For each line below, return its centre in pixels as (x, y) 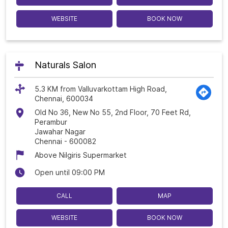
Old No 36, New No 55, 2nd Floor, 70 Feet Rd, (113, 112)
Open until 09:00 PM (70, 173)
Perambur (51, 122)
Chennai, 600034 (64, 99)
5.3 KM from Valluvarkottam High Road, (101, 89)
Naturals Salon (65, 65)
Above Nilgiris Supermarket (81, 155)
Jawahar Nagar (60, 132)
